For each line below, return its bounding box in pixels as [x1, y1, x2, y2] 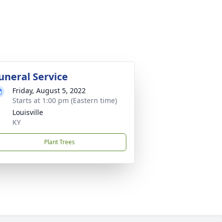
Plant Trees [44, 138, 75, 146]
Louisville [12, 108, 43, 117]
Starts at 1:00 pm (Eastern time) [12, 96, 117, 105]
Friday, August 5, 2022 [12, 86, 86, 95]
